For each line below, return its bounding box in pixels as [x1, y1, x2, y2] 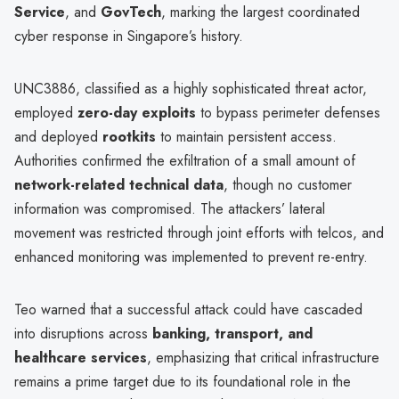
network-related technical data [14, 174, 224, 195]
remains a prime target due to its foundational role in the [14, 370, 351, 392]
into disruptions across [14, 322, 152, 344]
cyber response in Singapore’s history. [14, 25, 243, 46]
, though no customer [224, 174, 352, 195]
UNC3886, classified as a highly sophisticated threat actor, [14, 77, 367, 99]
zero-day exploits [77, 102, 196, 123]
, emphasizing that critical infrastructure [147, 346, 379, 368]
